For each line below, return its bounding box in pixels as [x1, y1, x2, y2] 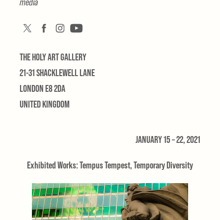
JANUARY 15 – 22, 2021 [135, 134, 200, 145]
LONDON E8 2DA [20, 83, 66, 94]
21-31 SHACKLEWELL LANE [20, 67, 95, 78]
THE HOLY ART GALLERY [20, 52, 87, 62]
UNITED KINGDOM [20, 99, 70, 110]
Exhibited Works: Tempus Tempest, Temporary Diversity [27, 160, 193, 170]
